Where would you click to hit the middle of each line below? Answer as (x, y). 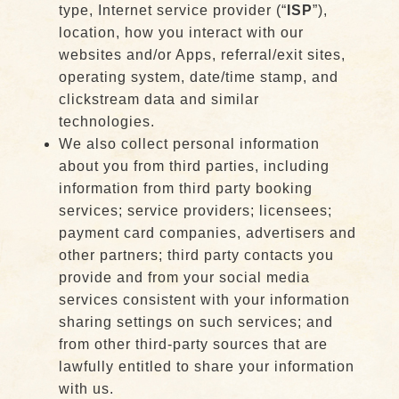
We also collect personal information (189, 144)
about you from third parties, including (194, 166)
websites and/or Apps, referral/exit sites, (202, 55)
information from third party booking (185, 188)
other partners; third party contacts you (196, 255)
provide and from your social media (184, 277)
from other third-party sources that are (193, 344)
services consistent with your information (204, 300)
